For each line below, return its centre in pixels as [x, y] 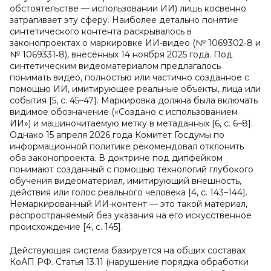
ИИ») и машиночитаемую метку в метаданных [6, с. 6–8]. [131, 123]
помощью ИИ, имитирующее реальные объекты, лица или [135, 89]
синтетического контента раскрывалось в [101, 31]
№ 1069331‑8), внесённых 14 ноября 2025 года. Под [121, 54]
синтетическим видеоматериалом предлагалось [115, 66]
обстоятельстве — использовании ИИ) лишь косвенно [128, 8]
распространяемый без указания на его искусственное [131, 215]
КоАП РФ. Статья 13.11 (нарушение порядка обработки [129, 262]
